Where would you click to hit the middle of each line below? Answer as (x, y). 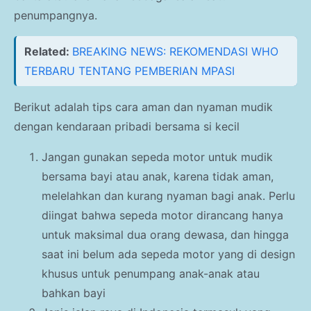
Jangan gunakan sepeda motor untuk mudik (157, 157)
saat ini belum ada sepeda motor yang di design (168, 254)
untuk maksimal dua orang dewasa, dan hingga (165, 235)
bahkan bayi (74, 293)
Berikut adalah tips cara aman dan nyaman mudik (143, 107)
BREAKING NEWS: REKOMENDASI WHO (175, 52)
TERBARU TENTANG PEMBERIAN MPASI (129, 71)
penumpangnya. (56, 16)
